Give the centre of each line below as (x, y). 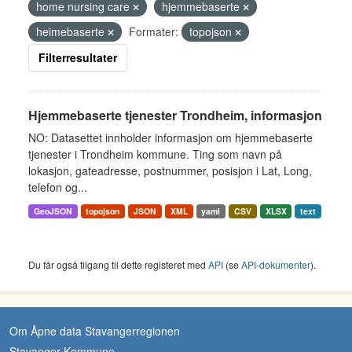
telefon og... (58, 187)
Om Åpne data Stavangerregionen (95, 331)
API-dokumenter (276, 264)
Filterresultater (78, 57)
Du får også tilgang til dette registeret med (118, 264)
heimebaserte (72, 31)
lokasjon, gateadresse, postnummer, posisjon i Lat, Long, (170, 170)
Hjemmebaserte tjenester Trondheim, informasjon (175, 115)
